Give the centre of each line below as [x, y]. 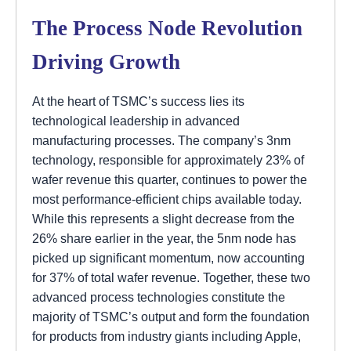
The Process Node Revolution [167, 28]
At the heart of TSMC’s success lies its [138, 101]
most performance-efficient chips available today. [167, 199]
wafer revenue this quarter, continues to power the [170, 179]
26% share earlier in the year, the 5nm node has [164, 238]
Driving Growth [106, 62]
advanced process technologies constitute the [159, 297]
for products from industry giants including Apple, [166, 336]
